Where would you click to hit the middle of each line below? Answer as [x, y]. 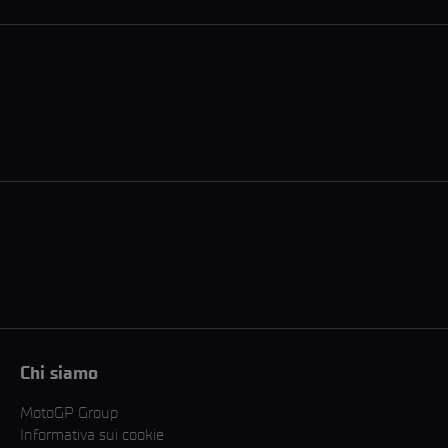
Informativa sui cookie [92, 435]
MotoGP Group [69, 413]
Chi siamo [59, 373]
